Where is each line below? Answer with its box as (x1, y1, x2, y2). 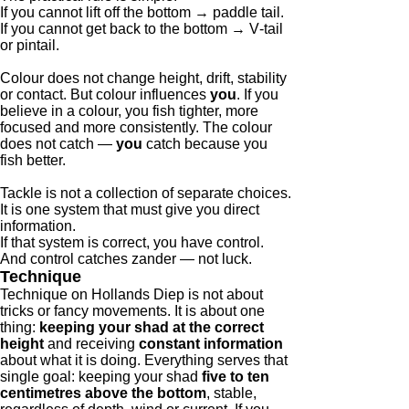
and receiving (44, 336, 139, 351)
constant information (139, 336, 283, 351)
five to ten (202, 369, 269, 384)
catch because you (146, 136, 267, 152)
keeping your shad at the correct (39, 320, 264, 335)
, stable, (206, 385, 257, 401)
